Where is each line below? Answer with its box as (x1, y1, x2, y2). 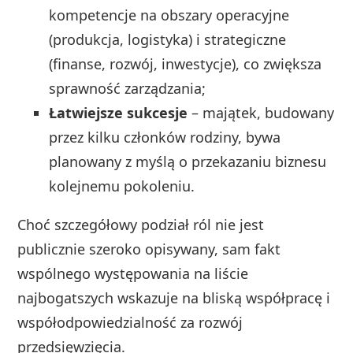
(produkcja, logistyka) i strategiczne (49, 30, 287, 50)
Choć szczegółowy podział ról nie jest (17, 215, 265, 235)
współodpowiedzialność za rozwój (17, 313, 243, 333)
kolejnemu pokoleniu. (49, 176, 195, 196)
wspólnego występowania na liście (17, 264, 249, 284)
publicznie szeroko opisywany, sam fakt (17, 240, 281, 259)
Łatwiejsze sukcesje (49, 103, 188, 123)
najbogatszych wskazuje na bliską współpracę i (17, 288, 331, 308)
